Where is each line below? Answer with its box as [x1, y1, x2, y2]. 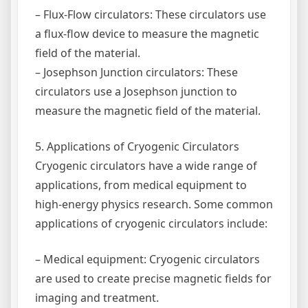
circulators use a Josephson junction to [35, 83, 237, 99]
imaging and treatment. [35, 289, 159, 305]
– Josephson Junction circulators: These [35, 64, 238, 80]
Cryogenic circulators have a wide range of [35, 157, 257, 173]
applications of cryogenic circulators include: [35, 215, 267, 231]
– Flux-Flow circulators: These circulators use [35, 6, 266, 22]
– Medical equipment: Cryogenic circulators [35, 251, 260, 267]
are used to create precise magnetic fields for [35, 270, 272, 286]
